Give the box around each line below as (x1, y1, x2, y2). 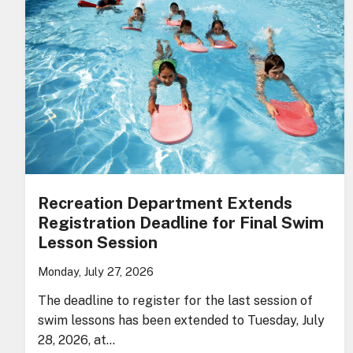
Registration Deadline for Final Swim (38, 212, 324, 232)
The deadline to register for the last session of (38, 292, 313, 308)
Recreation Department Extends (38, 192, 292, 213)
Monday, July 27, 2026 (38, 264, 154, 278)
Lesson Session (38, 232, 158, 252)
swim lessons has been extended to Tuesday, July (38, 312, 325, 328)
